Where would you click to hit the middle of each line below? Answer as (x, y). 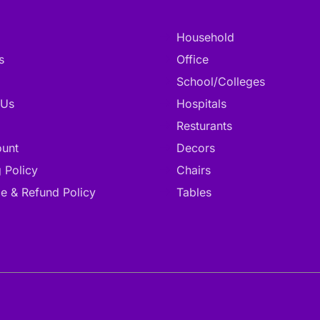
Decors (195, 148)
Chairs (193, 170)
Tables (194, 192)
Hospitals (201, 104)
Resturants (204, 126)
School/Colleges (220, 81)
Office (192, 59)
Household (205, 37)
